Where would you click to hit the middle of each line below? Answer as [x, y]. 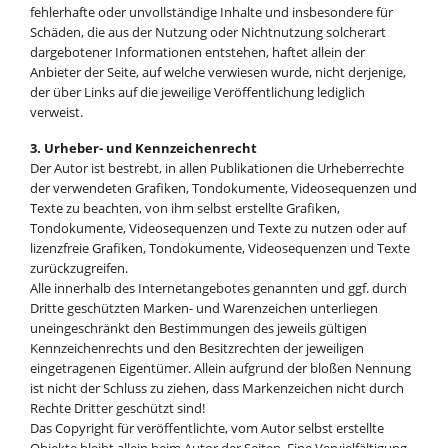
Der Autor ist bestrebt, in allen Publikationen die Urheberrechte [216, 167]
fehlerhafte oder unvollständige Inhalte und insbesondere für [211, 11]
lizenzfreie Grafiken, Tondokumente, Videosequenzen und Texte [219, 247]
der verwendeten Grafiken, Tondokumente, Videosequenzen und [223, 187]
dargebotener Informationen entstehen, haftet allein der [197, 51]
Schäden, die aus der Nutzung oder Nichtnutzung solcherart [207, 31]
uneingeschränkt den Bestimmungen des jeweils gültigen [198, 327]
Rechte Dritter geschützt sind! [117, 407]
